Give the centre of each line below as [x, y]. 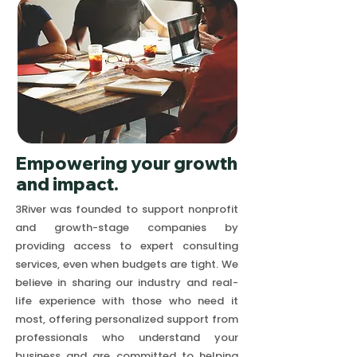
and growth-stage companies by [127, 228]
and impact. [67, 184]
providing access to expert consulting [127, 246]
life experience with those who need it [127, 301]
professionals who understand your [127, 337]
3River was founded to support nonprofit [127, 209]
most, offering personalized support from [127, 319]
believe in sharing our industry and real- [127, 282]
